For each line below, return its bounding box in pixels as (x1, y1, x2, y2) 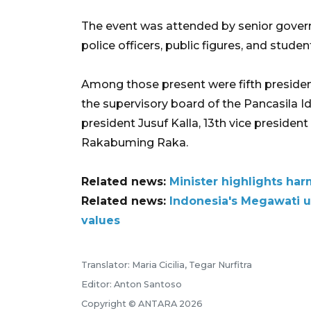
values (81, 213, 120, 227)
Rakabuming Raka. (81, 135, 188, 149)
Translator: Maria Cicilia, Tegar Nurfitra (81, 259, 252, 270)
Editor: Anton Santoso (81, 278, 182, 289)
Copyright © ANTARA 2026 (81, 298, 203, 309)
